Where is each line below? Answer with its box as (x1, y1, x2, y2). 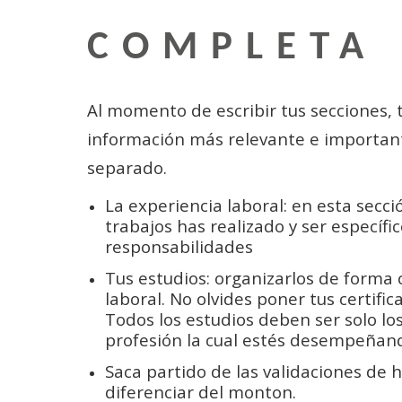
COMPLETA (87, 28, 377, 68)
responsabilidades (105, 235, 253, 258)
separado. (87, 156, 171, 179)
